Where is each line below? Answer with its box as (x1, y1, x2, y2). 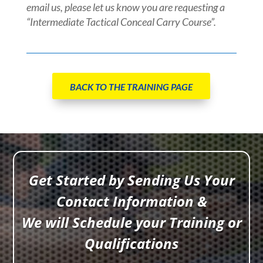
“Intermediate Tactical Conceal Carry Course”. (26, 15, 216, 29)
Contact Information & (56, 191, 207, 211)
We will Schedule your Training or (21, 213, 242, 232)
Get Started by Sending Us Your (28, 170, 235, 190)
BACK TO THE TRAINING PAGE (70, 81, 193, 93)
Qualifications (85, 234, 178, 254)
